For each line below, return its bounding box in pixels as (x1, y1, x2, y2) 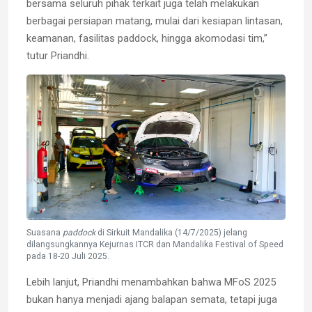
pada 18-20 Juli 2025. (26, 251, 111, 261)
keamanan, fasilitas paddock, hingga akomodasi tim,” (26, 32, 267, 45)
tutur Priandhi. (26, 49, 89, 63)
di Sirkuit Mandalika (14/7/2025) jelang (95, 227, 247, 237)
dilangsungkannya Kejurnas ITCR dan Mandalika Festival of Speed (26, 239, 283, 249)
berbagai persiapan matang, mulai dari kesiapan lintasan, (26, 15, 283, 28)
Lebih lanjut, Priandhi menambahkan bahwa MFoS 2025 (26, 275, 276, 288)
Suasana (26, 227, 63, 237)
